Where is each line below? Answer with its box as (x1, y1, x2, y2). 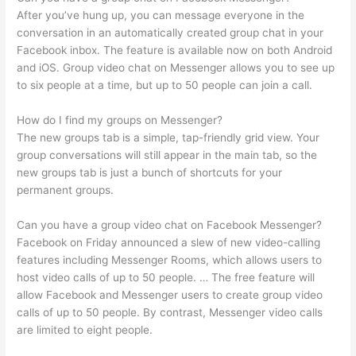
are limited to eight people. (17, 323, 153, 337)
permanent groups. (17, 184, 114, 197)
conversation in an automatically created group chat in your (17, 26, 324, 40)
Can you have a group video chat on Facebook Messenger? (17, 219, 323, 232)
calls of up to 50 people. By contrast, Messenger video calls (17, 306, 323, 319)
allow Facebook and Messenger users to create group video (17, 288, 323, 302)
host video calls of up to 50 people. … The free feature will (17, 271, 315, 284)
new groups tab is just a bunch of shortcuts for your (17, 166, 283, 180)
